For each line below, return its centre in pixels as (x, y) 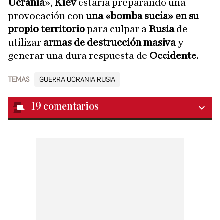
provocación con (46, 16)
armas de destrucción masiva (110, 42)
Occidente (173, 55)
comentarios (71, 106)
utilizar (26, 42)
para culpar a (117, 29)
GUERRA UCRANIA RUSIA (77, 79)
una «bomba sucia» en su (141, 16)
